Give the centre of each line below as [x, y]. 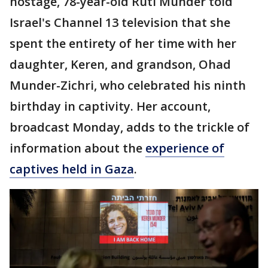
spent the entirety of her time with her [123, 43]
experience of [185, 148]
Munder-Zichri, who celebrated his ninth [128, 85]
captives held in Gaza [72, 169]
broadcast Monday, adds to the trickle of [130, 127]
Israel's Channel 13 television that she [120, 22]
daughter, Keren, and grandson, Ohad [120, 64]
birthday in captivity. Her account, [110, 106]
